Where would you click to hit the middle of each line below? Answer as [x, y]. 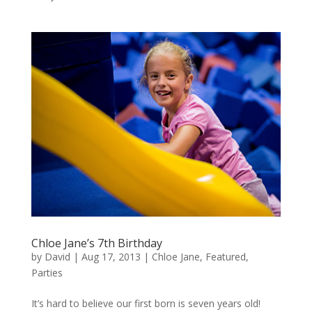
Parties [47, 273]
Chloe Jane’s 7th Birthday [96, 243]
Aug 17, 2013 [111, 257]
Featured [225, 257]
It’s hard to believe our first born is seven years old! [146, 304]
